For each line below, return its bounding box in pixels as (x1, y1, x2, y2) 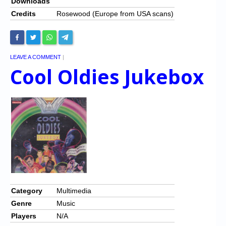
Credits (11, 9, 36, 18)
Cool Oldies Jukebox (10, 63, 204, 90)
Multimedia (56, 186, 91, 195)
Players (11, 211, 36, 220)
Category (11, 186, 42, 195)
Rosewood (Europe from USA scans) (56, 9, 174, 18)
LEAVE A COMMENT (10, 53, 61, 60)
